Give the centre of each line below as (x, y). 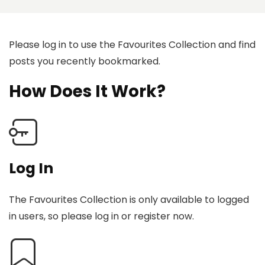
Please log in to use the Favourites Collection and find (132, 44)
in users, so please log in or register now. (101, 216)
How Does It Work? (87, 92)
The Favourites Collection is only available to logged (129, 200)
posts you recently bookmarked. (85, 61)
